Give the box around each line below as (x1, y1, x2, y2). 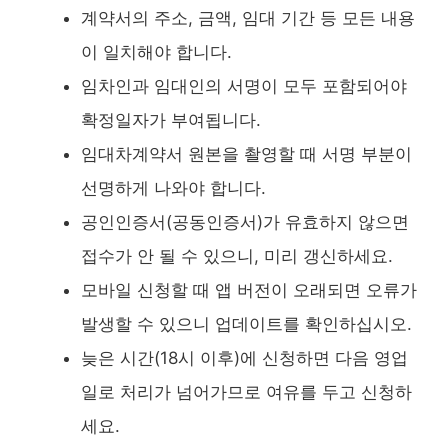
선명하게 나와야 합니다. (81, 177, 266, 198)
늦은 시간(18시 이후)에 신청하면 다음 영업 (81, 347, 408, 368)
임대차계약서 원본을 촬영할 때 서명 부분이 (81, 143, 412, 164)
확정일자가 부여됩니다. (81, 109, 261, 130)
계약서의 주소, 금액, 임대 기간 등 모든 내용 (81, 7, 415, 28)
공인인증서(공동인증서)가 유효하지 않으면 (81, 211, 409, 232)
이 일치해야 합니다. (81, 41, 232, 62)
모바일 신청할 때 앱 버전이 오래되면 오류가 (81, 279, 417, 300)
